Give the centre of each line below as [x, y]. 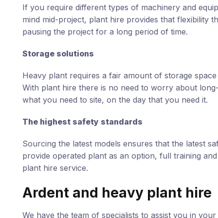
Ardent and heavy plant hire [117, 193]
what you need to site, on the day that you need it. [115, 100]
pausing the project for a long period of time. [105, 32]
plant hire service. [55, 168]
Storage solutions [58, 54]
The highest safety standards [82, 122]
